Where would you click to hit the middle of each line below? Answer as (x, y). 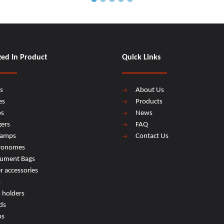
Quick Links (141, 57)
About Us (150, 90)
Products (149, 102)
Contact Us (152, 136)
